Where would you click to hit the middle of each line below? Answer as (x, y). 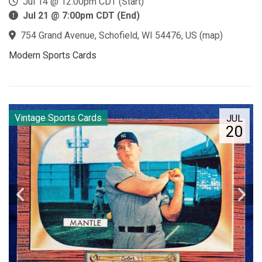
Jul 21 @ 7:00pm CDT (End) (81, 15)
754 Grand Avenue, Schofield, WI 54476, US (109, 35)
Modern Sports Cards (53, 55)
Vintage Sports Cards (58, 118)
